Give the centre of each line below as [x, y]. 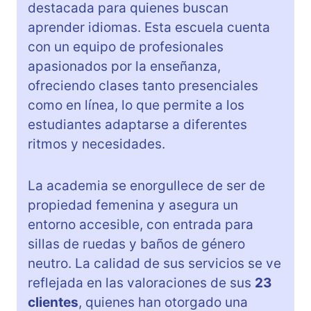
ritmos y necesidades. [96, 144]
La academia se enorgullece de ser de [146, 186]
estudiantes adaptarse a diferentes [137, 125]
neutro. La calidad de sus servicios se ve [154, 264]
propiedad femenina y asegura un [133, 205]
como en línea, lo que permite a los [136, 106]
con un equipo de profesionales [126, 47]
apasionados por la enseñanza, [124, 67]
